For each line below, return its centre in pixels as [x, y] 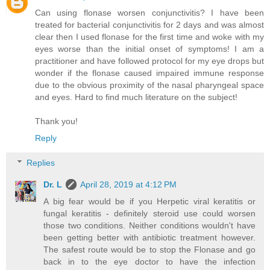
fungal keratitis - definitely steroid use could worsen [149, 214]
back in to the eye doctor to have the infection [149, 262]
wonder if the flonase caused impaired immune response [149, 73]
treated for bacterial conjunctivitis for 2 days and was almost [149, 24]
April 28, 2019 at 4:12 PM [129, 185]
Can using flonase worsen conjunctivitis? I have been [149, 12]
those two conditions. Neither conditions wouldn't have [149, 226]
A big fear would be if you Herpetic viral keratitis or [149, 202]
